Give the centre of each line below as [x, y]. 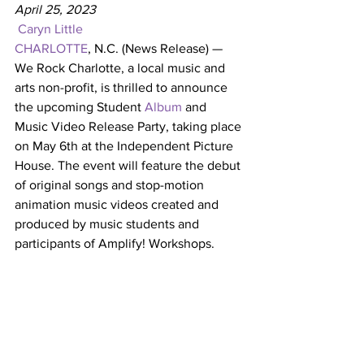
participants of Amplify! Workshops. [115, 243]
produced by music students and [108, 224]
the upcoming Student [80, 107]
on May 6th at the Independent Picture [126, 146]
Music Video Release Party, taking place [130, 126]
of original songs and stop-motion [111, 185]
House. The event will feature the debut [129, 165]
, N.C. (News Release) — [157, 48]
